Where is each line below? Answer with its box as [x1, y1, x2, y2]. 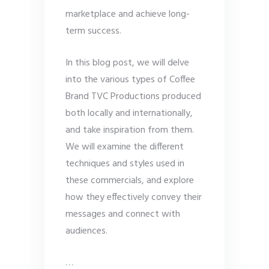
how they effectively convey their [65, 190, 202, 206]
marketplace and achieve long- [65, 7, 190, 23]
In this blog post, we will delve [65, 55, 189, 71]
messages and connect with [65, 207, 180, 223]
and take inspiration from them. [65, 122, 194, 139]
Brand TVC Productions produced [65, 89, 201, 105]
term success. [65, 23, 124, 40]
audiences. [65, 223, 107, 240]
